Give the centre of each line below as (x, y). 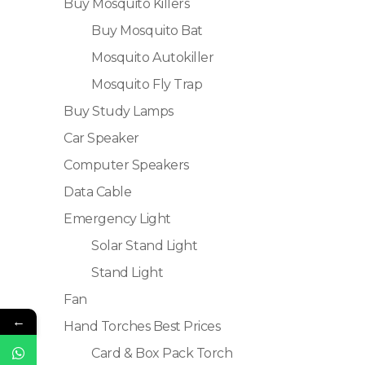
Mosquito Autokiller (153, 58)
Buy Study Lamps (119, 112)
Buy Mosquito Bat (147, 31)
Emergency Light (117, 219)
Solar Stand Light (145, 246)
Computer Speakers (126, 165)
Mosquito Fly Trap (147, 85)
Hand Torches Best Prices (142, 327)
